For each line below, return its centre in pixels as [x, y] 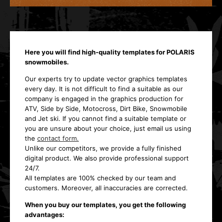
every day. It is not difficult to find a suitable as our [104, 89]
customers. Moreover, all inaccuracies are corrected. [106, 188]
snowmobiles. [47, 62]
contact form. [58, 138]
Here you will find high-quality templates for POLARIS [110, 52]
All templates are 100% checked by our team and [100, 178]
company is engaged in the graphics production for [104, 99]
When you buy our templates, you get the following [105, 205]
